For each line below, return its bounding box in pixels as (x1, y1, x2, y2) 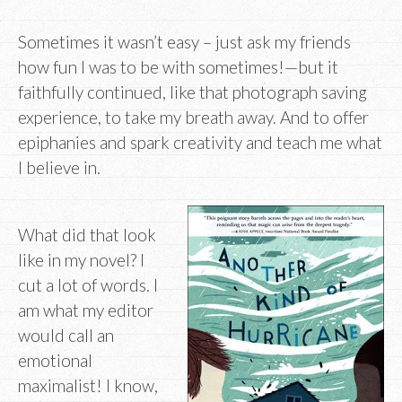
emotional (18, 350, 92, 371)
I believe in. (18, 156, 100, 178)
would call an (18, 325, 114, 346)
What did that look (18, 224, 156, 246)
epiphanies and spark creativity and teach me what (18, 131, 382, 153)
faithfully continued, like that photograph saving (18, 81, 367, 102)
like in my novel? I (18, 249, 144, 271)
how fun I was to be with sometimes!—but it (18, 56, 338, 77)
